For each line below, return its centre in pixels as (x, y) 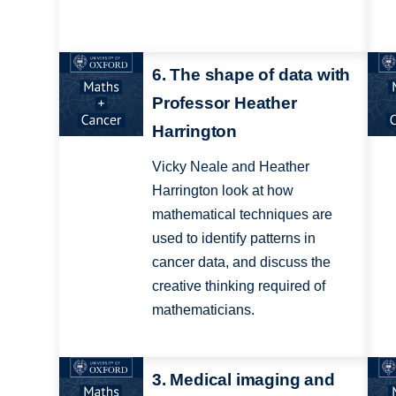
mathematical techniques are (242, 215)
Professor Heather (224, 103)
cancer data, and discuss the (241, 263)
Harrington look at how (222, 191)
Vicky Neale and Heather (230, 167)
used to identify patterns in (233, 239)
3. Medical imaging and (243, 379)
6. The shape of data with (251, 75)
